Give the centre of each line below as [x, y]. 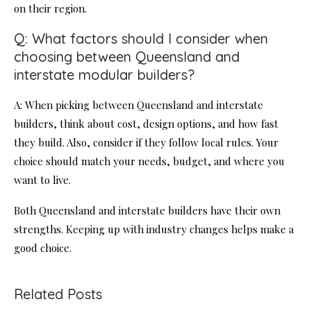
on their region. [50, 9]
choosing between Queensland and [127, 57]
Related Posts [58, 294]
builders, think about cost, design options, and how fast [146, 124]
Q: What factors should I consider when [141, 39]
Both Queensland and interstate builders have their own [147, 211]
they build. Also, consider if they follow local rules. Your [146, 143]
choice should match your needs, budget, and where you [149, 161]
